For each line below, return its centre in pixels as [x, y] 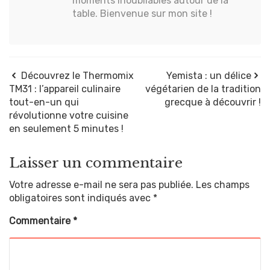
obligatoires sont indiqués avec [81, 198]
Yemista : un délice [209, 75]
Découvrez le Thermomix [77, 75]
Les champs [223, 184]
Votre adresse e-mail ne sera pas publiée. [101, 184]
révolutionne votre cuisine [69, 115]
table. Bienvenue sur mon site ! [143, 13]
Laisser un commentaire [96, 162]
